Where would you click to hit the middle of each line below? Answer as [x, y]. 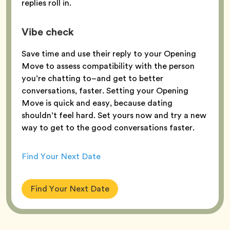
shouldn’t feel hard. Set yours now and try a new [114, 115]
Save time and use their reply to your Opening [109, 53]
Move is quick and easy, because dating [97, 103]
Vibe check [49, 32]
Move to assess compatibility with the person [108, 66]
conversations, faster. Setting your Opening [105, 90]
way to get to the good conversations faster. [108, 127]
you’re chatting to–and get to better [92, 78]
